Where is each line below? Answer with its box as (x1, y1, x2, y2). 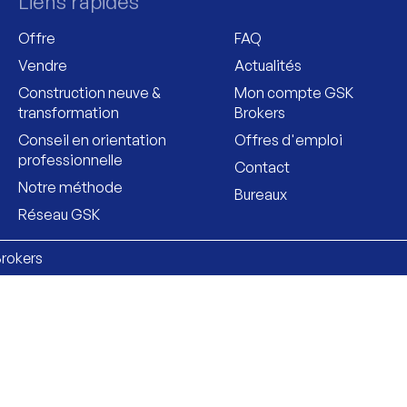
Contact (233, 157, 290, 176)
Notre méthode (18, 177, 123, 196)
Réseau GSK (18, 204, 100, 223)
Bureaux (233, 184, 287, 203)
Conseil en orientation (18, 130, 166, 149)
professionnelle (18, 150, 123, 169)
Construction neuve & (18, 83, 161, 102)
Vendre (18, 55, 67, 74)
